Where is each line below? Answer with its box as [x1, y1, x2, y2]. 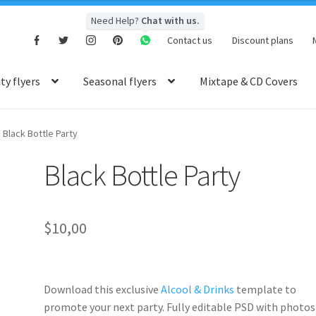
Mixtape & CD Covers [200, 74, 298, 89]
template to [234, 281, 297, 296]
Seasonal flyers [83, 74, 157, 89]
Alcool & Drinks [161, 281, 235, 296]
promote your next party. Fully [44, 299, 193, 314]
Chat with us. [140, 14, 200, 28]
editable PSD [192, 299, 255, 314]
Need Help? [90, 14, 141, 28]
